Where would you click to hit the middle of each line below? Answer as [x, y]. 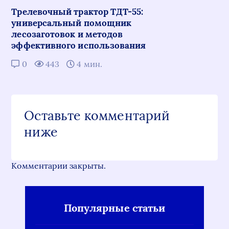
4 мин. [88, 64]
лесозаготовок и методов [67, 34]
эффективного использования [79, 45]
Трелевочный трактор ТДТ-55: [77, 12]
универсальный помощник [72, 23]
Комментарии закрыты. [59, 166]
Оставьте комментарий [97, 116]
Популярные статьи [114, 208]
